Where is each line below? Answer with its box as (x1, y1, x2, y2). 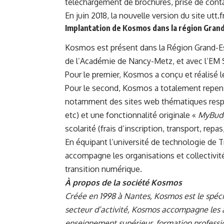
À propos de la (65, 177, 122, 188)
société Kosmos (122, 177, 182, 188)
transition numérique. (65, 164, 142, 174)
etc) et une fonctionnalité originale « (65, 110, 198, 120)
